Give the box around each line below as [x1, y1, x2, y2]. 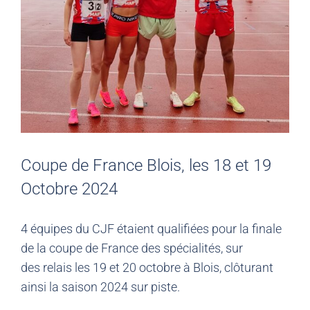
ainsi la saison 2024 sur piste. [21, 279, 180, 294]
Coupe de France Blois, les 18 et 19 [21, 156, 271, 176]
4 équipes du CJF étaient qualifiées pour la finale [21, 221, 282, 236]
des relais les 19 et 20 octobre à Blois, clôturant [21, 259, 273, 275]
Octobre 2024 [21, 179, 118, 199]
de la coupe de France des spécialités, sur [21, 240, 243, 255]
